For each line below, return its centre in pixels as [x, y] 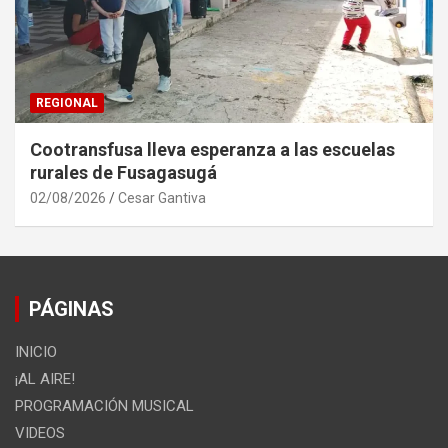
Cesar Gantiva [162, 197]
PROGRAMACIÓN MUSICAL [104, 405]
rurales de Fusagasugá [123, 172]
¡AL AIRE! [45, 378]
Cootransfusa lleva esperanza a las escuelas [212, 149]
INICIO [36, 351]
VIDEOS [40, 432]
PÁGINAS [71, 308]
